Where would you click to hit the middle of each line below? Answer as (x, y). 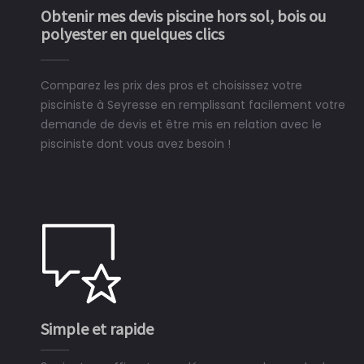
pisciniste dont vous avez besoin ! (136, 144)
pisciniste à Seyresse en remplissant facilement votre (193, 105)
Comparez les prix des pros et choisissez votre (171, 85)
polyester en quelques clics (132, 34)
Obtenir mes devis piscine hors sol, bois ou (183, 16)
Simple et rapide (97, 329)
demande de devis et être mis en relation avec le (181, 124)
